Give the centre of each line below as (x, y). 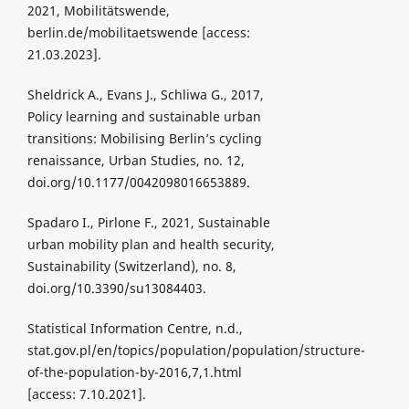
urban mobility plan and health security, (151, 244)
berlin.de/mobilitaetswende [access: (138, 32)
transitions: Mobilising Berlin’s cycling (144, 138)
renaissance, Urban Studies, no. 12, (136, 160)
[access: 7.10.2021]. (86, 393)
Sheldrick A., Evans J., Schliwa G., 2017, (145, 94)
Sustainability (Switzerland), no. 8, (131, 266)
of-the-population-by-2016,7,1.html (134, 372)
